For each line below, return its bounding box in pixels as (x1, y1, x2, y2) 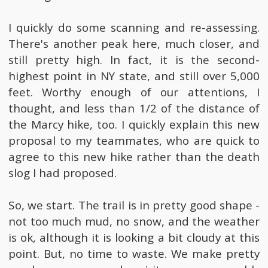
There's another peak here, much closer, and (8, 36, 260, 52)
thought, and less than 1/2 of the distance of (8, 100, 260, 117)
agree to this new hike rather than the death (8, 149, 260, 165)
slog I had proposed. (8, 165, 117, 181)
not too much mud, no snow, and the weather (8, 214, 260, 230)
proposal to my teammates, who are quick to (8, 133, 260, 149)
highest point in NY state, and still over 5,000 (8, 68, 260, 84)
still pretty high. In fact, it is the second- (8, 52, 260, 68)
